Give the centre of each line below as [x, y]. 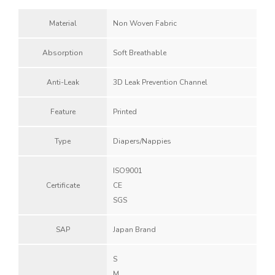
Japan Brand [134, 230]
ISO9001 [128, 171]
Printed [125, 112]
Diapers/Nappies [142, 141]
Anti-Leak [63, 83]
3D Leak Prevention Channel [160, 83]
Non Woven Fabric [145, 24]
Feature [63, 112]
